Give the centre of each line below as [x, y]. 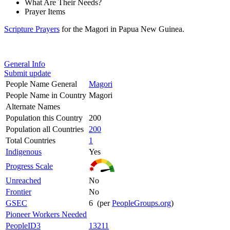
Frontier [18, 191]
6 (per [100, 203]
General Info [25, 64]
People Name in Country [46, 95]
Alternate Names [33, 106]
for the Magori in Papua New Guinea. [122, 29]
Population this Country [44, 118]
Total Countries [31, 140]
